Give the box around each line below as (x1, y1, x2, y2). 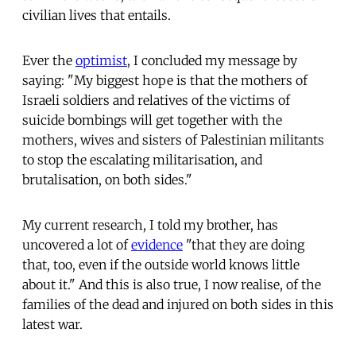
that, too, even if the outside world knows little (22, 256, 300, 273)
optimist (75, 52, 127, 68)
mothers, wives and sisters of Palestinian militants (22, 131, 324, 148)
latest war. (22, 315, 83, 332)
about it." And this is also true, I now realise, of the (22, 276, 321, 292)
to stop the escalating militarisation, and (22, 151, 262, 168)
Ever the (22, 52, 75, 68)
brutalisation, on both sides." (22, 171, 192, 188)
